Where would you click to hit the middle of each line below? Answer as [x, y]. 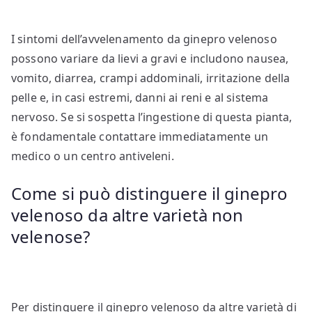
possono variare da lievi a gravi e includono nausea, [150, 59]
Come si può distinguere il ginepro [150, 194]
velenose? [51, 237]
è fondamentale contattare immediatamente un [140, 137]
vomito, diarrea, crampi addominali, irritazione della [151, 78]
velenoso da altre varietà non [127, 215]
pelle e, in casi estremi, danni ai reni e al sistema [140, 98]
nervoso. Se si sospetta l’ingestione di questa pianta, [152, 117]
